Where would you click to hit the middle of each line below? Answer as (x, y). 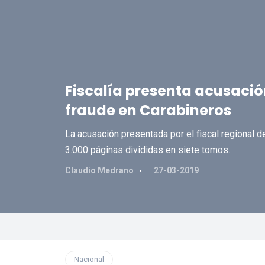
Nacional (89, 259)
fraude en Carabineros (148, 110)
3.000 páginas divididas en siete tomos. (147, 150)
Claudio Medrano (99, 170)
